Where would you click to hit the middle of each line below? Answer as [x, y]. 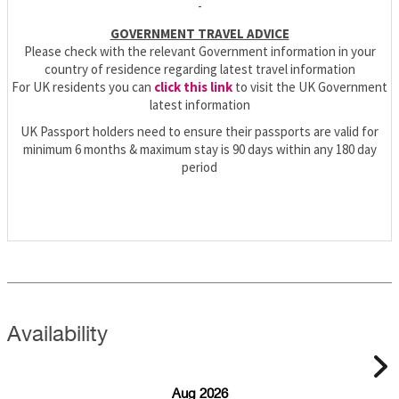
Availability [57, 334]
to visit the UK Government [310, 86]
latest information [199, 104]
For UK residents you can [83, 86]
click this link [193, 86]
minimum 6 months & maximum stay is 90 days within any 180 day [199, 150]
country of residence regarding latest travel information [199, 69]
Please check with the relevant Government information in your [199, 51]
